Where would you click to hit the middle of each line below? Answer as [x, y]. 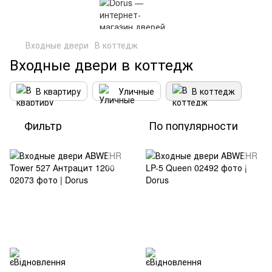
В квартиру [58, 91]
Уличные [136, 91]
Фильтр [43, 125]
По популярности [193, 125]
